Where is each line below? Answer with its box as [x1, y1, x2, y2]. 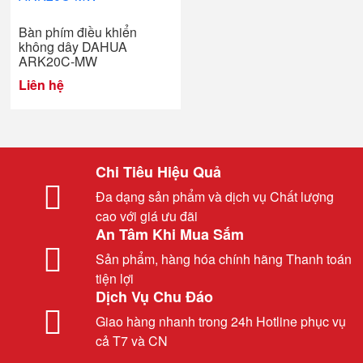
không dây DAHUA [19, 37, 127, 56]
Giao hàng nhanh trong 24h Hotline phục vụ [96, 312, 346, 331]
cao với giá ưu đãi [96, 207, 198, 225]
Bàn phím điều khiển [19, 23, 137, 41]
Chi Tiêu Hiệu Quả [96, 161, 221, 182]
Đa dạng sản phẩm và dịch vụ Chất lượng [96, 187, 334, 206]
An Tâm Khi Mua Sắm [96, 224, 244, 245]
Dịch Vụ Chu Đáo [96, 286, 213, 307]
